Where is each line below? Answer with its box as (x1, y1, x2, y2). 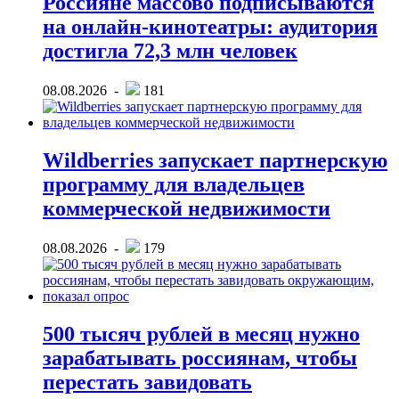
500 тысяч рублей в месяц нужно (43, 322, 360, 346)
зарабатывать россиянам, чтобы (43, 346, 357, 370)
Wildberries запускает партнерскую (43, 149, 387, 173)
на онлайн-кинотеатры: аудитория (43, 15, 378, 39)
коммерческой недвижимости (43, 197, 330, 221)
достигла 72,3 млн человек (43, 39, 297, 63)
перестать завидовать (43, 370, 252, 395)
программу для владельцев (43, 173, 305, 197)
